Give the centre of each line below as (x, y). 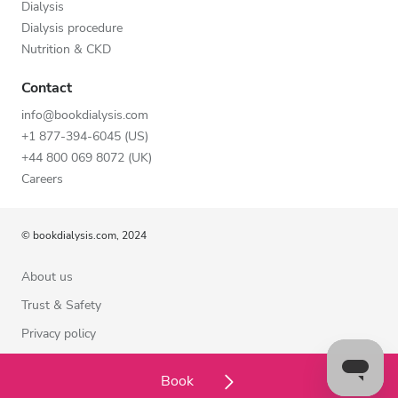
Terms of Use (58, 362)
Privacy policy (59, 333)
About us (47, 276)
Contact (47, 88)
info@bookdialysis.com (85, 115)
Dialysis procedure (72, 28)
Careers (42, 179)
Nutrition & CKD (66, 49)
